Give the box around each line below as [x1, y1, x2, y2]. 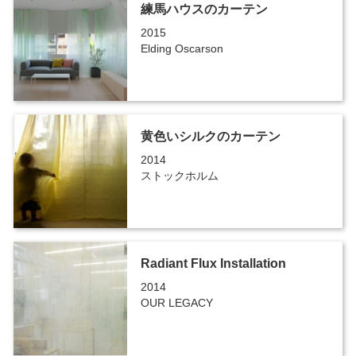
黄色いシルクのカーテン [140, 129, 281, 143]
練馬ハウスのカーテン [140, 2, 268, 16]
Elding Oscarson [140, 41, 223, 55]
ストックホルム [140, 168, 219, 182]
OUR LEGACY [140, 296, 213, 309]
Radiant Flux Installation [140, 256, 286, 270]
